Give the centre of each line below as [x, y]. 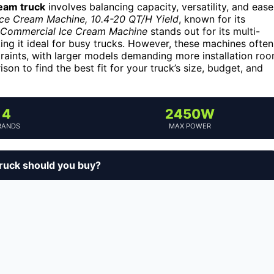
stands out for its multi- [204, 31]
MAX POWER [190, 126]
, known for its [212, 19]
